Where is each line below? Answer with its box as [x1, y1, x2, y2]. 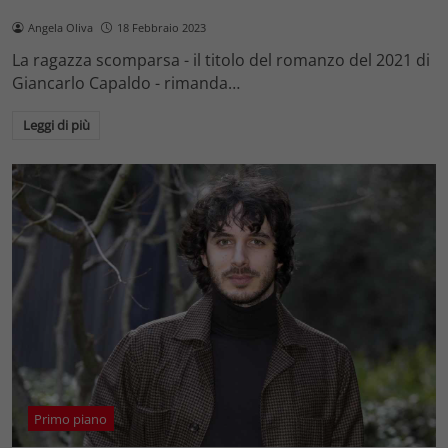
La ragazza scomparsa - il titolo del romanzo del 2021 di [12, 48, 430, 71]
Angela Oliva [27, 19, 93, 35]
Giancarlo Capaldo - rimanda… [12, 71, 240, 94]
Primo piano [34, 409, 108, 428]
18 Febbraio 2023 [116, 19, 206, 35]
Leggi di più [22, 116, 90, 135]
